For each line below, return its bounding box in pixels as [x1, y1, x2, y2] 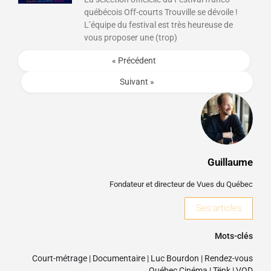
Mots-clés [215, 231, 253, 241]
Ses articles [196, 203, 241, 214]
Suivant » [120, 77, 154, 87]
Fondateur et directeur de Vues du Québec [109, 179, 253, 189]
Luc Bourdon [151, 253, 199, 264]
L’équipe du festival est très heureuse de [84, 19, 233, 30]
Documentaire [93, 253, 145, 264]
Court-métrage [32, 253, 87, 264]
